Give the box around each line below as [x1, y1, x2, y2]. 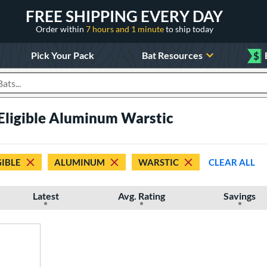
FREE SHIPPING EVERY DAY [26, 6, 223, 26]
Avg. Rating [117, 190, 165, 201]
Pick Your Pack [30, 49, 94, 61]
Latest [32, 190, 59, 201]
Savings [223, 190, 256, 201]
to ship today [165, 23, 213, 34]
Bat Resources [142, 49, 203, 61]
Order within [35, 23, 86, 34]
